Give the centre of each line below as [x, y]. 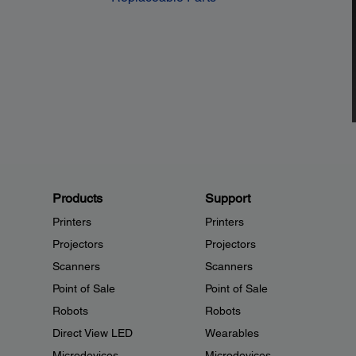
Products [77, 199]
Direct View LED [93, 333]
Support [227, 199]
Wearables [232, 333]
